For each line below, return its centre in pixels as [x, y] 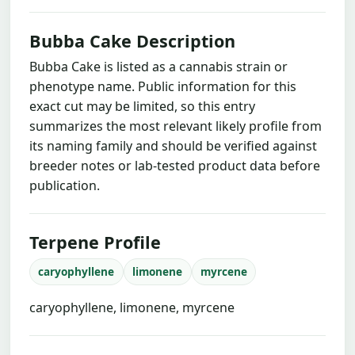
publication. [65, 185]
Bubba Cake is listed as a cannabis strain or [158, 66]
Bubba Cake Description [132, 40]
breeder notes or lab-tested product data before [175, 165]
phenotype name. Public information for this [163, 86]
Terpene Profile [95, 242]
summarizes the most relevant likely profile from [176, 126]
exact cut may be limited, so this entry [142, 106]
